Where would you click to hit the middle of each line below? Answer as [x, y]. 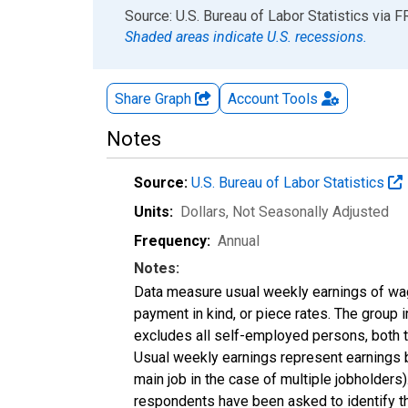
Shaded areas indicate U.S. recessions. [246, 36]
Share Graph [155, 98]
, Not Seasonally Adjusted [307, 211]
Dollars [203, 211]
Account [253, 98]
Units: [153, 211]
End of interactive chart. [167, 15]
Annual [239, 240]
